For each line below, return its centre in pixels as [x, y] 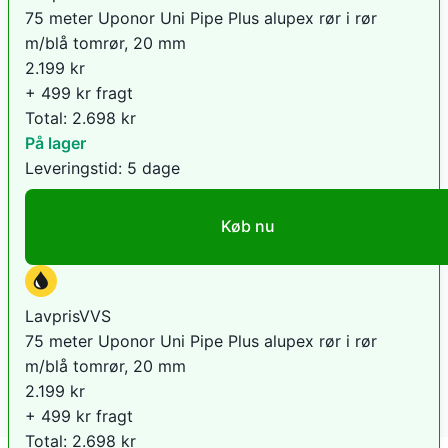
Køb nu [248, 226]
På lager [55, 142]
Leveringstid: [76, 167]
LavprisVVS [68, 315]
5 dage [153, 167]
